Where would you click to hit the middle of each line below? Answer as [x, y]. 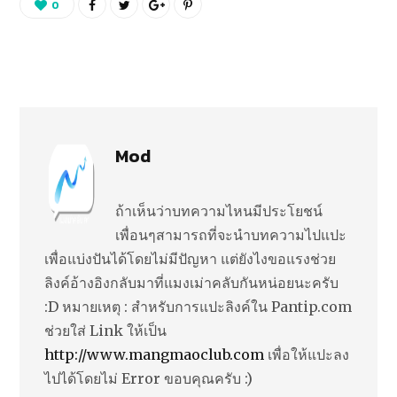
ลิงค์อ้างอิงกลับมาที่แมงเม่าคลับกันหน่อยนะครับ [191, 282]
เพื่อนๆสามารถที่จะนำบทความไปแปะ [231, 234]
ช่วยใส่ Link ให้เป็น [105, 330]
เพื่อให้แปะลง [307, 354]
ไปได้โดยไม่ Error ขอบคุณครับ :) [148, 378]
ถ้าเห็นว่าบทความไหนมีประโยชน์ [219, 210]
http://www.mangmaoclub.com [154, 354]
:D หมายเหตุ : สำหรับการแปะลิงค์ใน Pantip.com [198, 306]
